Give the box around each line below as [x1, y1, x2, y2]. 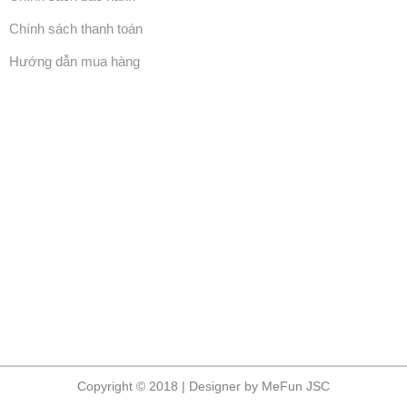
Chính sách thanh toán [8, 21, 143, 37]
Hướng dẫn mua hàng [8, 54, 140, 70]
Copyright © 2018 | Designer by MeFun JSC [77, 379, 330, 394]
